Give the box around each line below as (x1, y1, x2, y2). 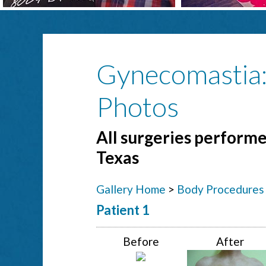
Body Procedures (177, 182, 264, 196)
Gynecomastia (96, 58, 261, 90)
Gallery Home (96, 182, 166, 196)
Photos (96, 90, 179, 123)
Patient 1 (96, 202, 150, 218)
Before (122, 235, 159, 248)
